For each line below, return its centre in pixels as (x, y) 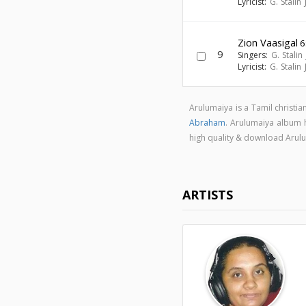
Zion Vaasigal (268, 42)
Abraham (208, 123)
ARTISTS (208, 195)
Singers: (254, 55)
